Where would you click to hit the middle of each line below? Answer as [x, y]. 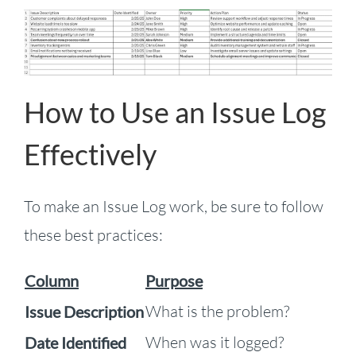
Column [51, 281]
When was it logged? [214, 342]
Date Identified [75, 343]
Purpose [174, 281]
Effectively [90, 154]
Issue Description [84, 312]
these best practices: [93, 235]
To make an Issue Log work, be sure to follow [173, 207]
